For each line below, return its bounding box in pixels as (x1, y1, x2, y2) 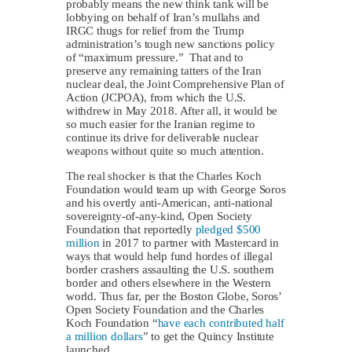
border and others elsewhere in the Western (66, 276, 271, 289)
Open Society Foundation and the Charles (66, 302, 265, 316)
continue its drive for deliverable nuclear (66, 130, 258, 144)
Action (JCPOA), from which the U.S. (66, 90, 247, 104)
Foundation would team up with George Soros (66, 182, 286, 196)
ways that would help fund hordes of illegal (66, 249, 273, 262)
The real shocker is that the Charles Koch (66, 169, 262, 182)
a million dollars (66, 329, 143, 343)
